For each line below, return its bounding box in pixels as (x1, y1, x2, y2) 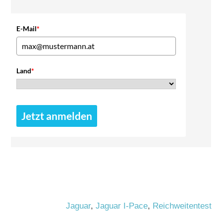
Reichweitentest (153, 201, 212, 211)
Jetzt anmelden (21, 109, 92, 122)
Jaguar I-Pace (96, 201, 148, 211)
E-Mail (16, 24, 37, 33)
